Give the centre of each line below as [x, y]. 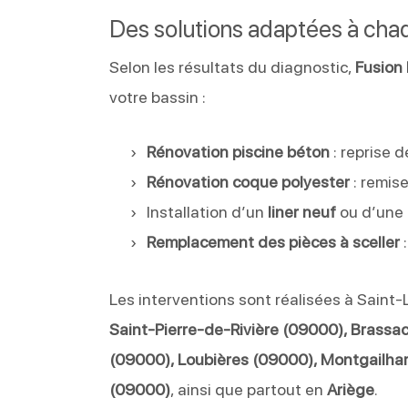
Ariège [351, 389]
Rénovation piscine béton [239, 151]
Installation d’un [208, 211]
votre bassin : [158, 97]
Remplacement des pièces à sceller [274, 241]
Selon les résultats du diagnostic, [233, 66]
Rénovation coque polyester [249, 181]
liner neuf [302, 211]
